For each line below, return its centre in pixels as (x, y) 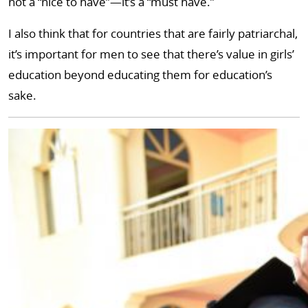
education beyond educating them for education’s (140, 75)
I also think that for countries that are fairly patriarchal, (153, 33)
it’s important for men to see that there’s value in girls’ (151, 54)
